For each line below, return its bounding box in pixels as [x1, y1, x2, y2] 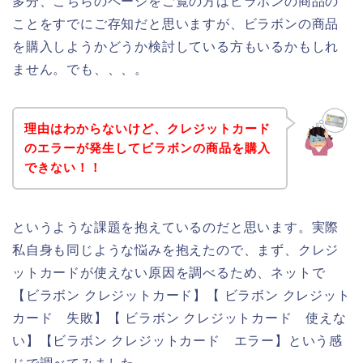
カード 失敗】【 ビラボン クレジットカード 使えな [12, 310, 347, 325]
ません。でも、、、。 [12, 62, 149, 77]
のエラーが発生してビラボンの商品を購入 [23, 140, 271, 155]
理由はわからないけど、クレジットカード [23, 121, 271, 135]
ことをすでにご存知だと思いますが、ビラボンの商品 [12, 17, 340, 32]
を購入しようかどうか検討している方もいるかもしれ [12, 40, 340, 54]
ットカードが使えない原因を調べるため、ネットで [12, 265, 326, 280]
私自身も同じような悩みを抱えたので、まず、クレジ [12, 242, 340, 257]
